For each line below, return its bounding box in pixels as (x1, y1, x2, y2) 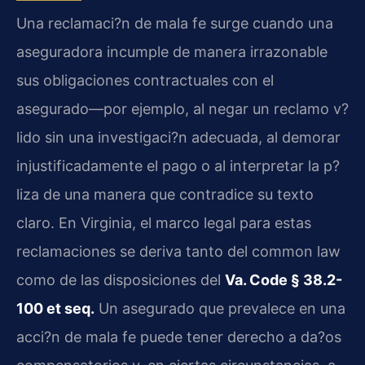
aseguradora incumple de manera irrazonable (16, 43, 328, 61)
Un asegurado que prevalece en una (95, 300, 345, 318)
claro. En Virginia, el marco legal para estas (16, 214, 311, 232)
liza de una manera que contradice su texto (16, 186, 314, 204)
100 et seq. (16, 300, 95, 318)
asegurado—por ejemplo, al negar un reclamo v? (16, 100, 349, 118)
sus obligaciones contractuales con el (16, 72, 274, 90)
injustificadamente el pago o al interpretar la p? (16, 157, 340, 175)
